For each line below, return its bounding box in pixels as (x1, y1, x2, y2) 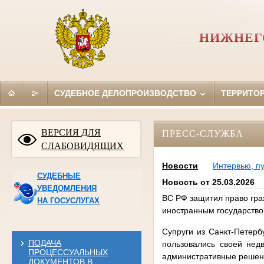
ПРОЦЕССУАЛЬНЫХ (28, 247, 108, 257)
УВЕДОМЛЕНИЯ (37, 183, 97, 193)
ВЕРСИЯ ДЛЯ (41, 127, 101, 137)
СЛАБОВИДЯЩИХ (41, 140, 124, 151)
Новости (161, 161, 198, 171)
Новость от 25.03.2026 (161, 177, 255, 187)
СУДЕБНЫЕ (37, 171, 81, 180)
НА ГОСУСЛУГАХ (37, 196, 100, 205)
